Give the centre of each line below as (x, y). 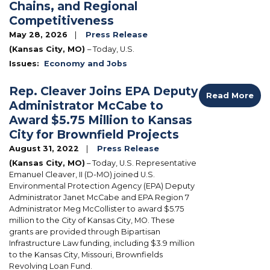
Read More (230, 95)
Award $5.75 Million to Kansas (101, 120)
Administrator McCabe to (86, 105)
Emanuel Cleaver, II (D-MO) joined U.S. (82, 174)
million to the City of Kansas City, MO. (80, 220)
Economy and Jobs (86, 63)
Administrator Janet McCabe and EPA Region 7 (99, 197)
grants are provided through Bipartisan (85, 231)
